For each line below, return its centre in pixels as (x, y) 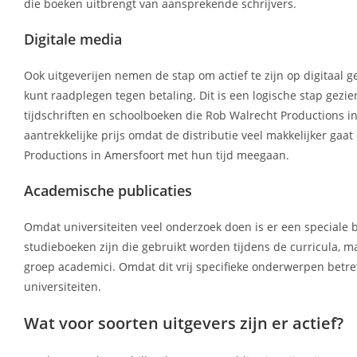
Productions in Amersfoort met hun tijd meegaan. (157, 155)
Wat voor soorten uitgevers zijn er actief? (184, 324)
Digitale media (73, 39)
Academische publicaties (108, 191)
